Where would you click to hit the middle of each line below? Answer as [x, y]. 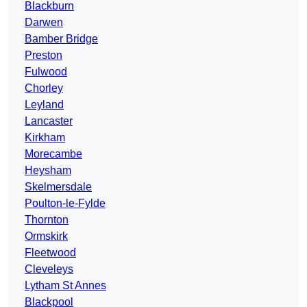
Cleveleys [49, 269]
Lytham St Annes [65, 286]
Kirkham [45, 138]
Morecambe [53, 154]
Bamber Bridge [61, 39]
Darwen [44, 23]
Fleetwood [50, 253]
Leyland [44, 105]
